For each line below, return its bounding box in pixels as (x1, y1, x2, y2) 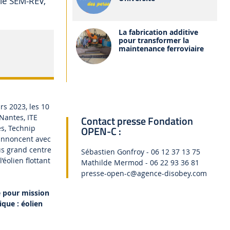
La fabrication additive (119, 27, 199, 37)
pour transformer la (119, 35, 189, 46)
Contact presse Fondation (81, 113, 194, 129)
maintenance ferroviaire (119, 44, 204, 54)
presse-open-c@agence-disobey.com (81, 168, 207, 179)
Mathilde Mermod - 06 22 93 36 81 (81, 158, 200, 168)
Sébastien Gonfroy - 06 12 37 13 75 (81, 147, 201, 157)
